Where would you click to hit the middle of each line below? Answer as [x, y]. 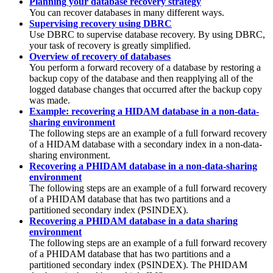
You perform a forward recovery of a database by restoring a [145, 67]
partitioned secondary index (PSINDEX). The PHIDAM [138, 264]
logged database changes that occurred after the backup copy [146, 89]
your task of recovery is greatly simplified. [110, 45]
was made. [50, 100]
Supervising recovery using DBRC [101, 23]
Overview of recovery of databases [100, 56]
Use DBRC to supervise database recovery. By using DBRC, [147, 34]
